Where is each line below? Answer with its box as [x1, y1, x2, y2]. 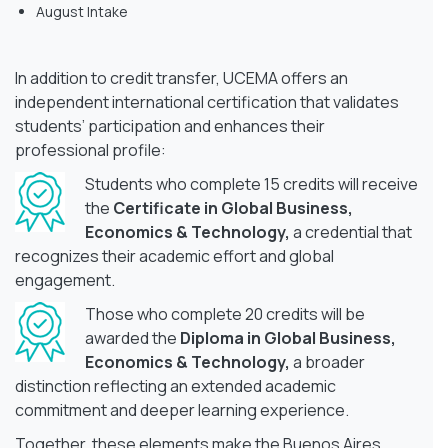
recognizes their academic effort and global [15, 244, 334, 267]
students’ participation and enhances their [15, 114, 325, 137]
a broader [293, 350, 365, 373]
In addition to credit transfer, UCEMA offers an [15, 66, 348, 89]
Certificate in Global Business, [113, 196, 353, 219]
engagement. [15, 268, 115, 291]
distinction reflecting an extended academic [15, 374, 336, 397]
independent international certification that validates [15, 90, 399, 113]
